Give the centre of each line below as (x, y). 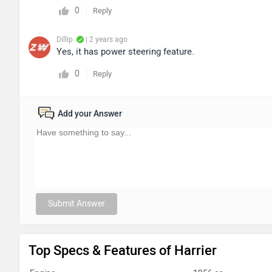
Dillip (65, 39)
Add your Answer (90, 114)
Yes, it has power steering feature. (125, 52)
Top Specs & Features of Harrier (123, 250)
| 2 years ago (106, 39)
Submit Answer (76, 204)
